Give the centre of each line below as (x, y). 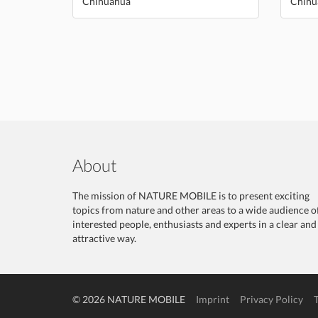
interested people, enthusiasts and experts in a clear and (194, 224)
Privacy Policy (272, 299)
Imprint (213, 299)
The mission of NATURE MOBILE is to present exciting (191, 195)
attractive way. (104, 238)
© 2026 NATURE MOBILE (134, 299)
